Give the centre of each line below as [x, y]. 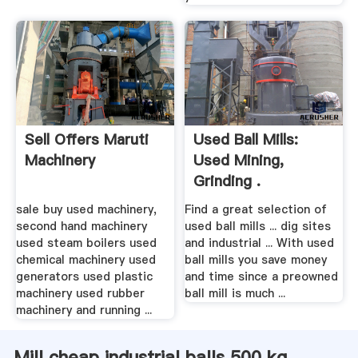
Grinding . [227, 181]
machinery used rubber [80, 293]
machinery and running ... [84, 310]
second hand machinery [81, 226]
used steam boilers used [86, 243]
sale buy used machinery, [86, 209]
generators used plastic [84, 276]
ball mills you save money [256, 259]
